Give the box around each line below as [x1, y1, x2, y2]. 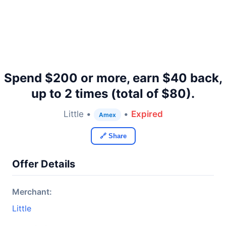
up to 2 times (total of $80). [31, 86, 195, 101]
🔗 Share [99, 132, 127, 140]
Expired [131, 109, 163, 119]
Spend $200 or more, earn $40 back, [4, 71, 222, 85]
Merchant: [12, 187, 52, 197]
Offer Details [12, 158, 75, 170]
